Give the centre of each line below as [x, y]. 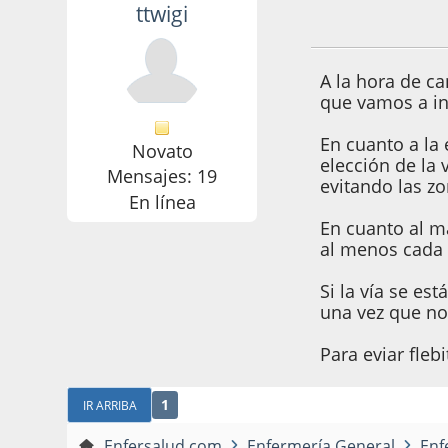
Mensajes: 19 [162, 176]
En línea [162, 201]
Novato [162, 150]
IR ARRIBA [109, 404]
